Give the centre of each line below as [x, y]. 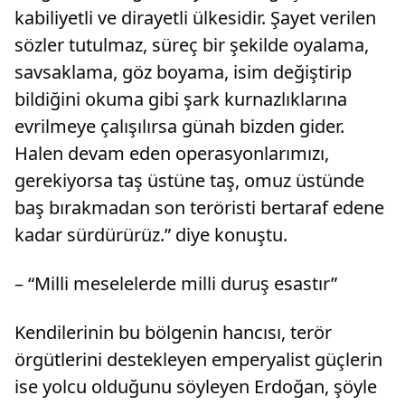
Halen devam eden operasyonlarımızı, [172, 154]
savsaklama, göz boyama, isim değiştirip [183, 72]
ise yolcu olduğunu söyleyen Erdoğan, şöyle [196, 387]
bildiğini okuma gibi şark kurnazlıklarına [181, 99]
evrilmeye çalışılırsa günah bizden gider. [179, 127]
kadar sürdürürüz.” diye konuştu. [151, 235]
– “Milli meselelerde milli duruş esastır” [176, 284]
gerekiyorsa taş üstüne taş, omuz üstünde [189, 181]
